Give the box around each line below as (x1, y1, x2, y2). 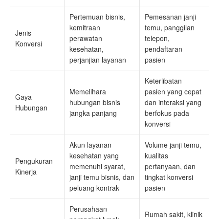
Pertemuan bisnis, (69, 12, 125, 22)
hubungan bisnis (69, 97, 120, 107)
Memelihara (69, 87, 106, 96)
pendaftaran (145, 44, 182, 54)
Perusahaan (69, 204, 107, 214)
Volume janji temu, (145, 140, 201, 150)
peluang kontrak (69, 183, 119, 193)
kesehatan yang (69, 151, 119, 160)
